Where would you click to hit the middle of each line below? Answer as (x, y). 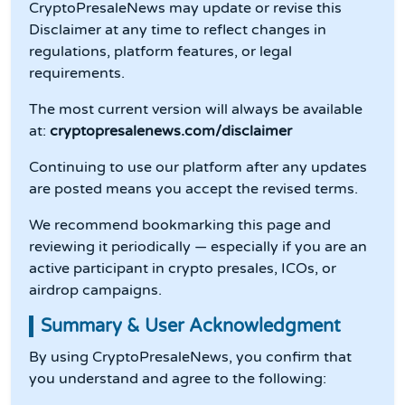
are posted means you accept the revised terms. (193, 189)
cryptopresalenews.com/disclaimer (169, 132)
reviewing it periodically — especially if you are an (198, 247)
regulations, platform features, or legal (160, 52)
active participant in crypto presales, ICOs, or (183, 269)
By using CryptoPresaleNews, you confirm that (190, 358)
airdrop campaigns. (95, 291)
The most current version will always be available (196, 110)
